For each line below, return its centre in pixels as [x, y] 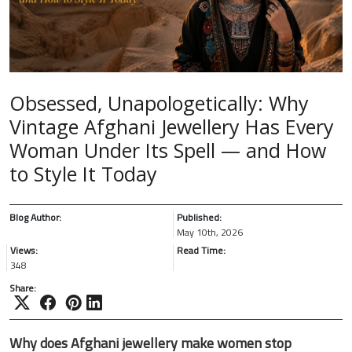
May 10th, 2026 [210, 232]
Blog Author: [35, 217]
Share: [23, 288]
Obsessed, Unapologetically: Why [159, 103]
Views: [24, 250]
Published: [199, 217]
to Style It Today [83, 173]
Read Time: [201, 250]
